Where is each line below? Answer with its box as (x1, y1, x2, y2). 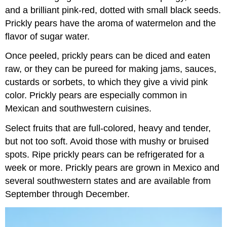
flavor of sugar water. (5, 31, 90, 42)
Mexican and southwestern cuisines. (5, 103, 152, 114)
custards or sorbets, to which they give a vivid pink (5, 77, 208, 88)
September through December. (5, 189, 130, 200)
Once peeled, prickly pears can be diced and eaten (5, 51, 211, 61)
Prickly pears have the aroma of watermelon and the (5, 18, 216, 28)
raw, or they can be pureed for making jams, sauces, (5, 64, 217, 74)
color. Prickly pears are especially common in (5, 90, 187, 101)
